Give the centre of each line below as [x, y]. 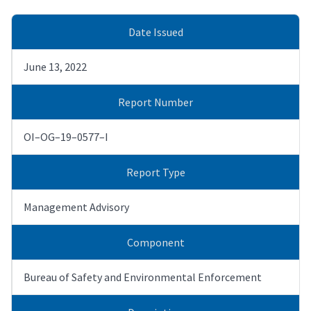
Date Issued [155, 32]
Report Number [155, 102]
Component [155, 242]
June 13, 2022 [55, 66]
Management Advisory [76, 207]
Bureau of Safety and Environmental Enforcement [143, 277]
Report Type [155, 172]
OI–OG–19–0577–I [66, 136]
